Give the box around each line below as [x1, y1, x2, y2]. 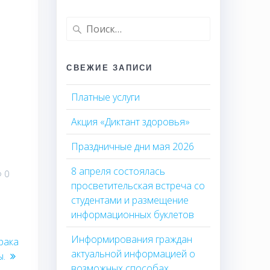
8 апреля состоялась [71, 164, 166, 178]
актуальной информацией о [71, 246, 196, 260]
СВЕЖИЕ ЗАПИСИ [66, 62, 153, 72]
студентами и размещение [71, 193, 189, 207]
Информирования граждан [71, 232, 193, 246]
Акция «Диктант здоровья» [71, 115, 190, 128]
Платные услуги [71, 90, 140, 104]
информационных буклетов [71, 207, 195, 221]
